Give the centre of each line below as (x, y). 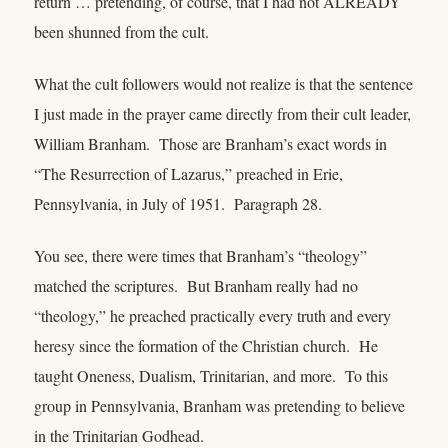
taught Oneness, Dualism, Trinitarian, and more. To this (211, 376)
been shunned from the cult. (121, 31)
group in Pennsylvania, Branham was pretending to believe (219, 406)
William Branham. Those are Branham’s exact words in (210, 143)
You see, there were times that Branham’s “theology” (200, 256)
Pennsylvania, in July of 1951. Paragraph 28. (178, 203)
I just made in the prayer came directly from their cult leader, (222, 113)
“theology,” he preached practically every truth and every (212, 316)
